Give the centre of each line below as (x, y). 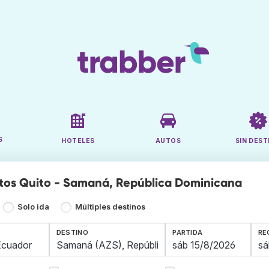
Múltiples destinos (110, 207)
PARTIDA (188, 233)
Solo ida (34, 207)
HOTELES (78, 141)
